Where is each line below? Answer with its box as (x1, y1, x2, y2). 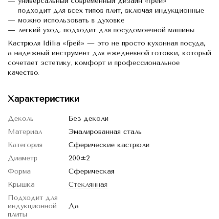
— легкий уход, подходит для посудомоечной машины (8, 26, 195, 34)
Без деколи (68, 114, 109, 123)
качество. (8, 68, 40, 77)
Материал (8, 128, 42, 136)
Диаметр (8, 154, 38, 162)
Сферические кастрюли (68, 141, 150, 149)
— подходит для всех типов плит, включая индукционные (8, 6, 204, 15)
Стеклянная (68, 180, 108, 189)
